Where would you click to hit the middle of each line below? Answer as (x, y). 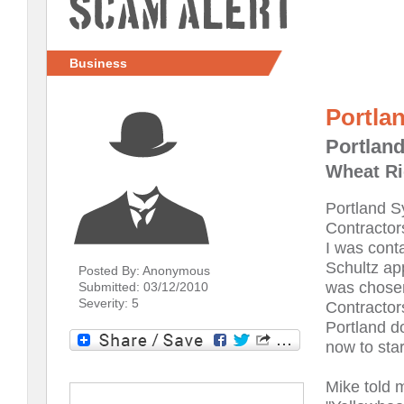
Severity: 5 (109, 303)
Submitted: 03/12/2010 (143, 286)
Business (98, 63)
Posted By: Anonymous (144, 270)
